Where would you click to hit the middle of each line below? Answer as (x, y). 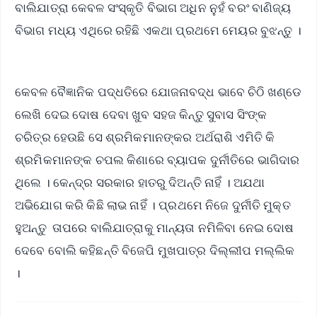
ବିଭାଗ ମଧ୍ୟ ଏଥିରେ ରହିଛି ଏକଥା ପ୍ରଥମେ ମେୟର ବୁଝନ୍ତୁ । (158, 30)
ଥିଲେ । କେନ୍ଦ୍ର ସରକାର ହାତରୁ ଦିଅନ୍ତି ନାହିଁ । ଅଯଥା (140, 183)
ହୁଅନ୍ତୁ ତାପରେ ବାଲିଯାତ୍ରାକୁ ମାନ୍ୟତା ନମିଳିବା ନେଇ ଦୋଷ (155, 228)
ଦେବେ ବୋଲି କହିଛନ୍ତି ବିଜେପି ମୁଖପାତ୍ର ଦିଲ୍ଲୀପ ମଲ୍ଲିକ (155, 250)
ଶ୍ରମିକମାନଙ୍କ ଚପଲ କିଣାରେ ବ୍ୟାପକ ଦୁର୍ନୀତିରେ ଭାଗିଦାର (157, 160)
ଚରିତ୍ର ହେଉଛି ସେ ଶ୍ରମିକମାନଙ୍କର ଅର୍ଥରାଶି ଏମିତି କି (145, 137)
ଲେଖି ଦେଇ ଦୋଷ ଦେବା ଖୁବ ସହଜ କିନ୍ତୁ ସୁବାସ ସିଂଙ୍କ (141, 115)
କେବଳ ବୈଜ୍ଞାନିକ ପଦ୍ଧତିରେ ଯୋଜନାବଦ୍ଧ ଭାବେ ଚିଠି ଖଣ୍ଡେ (158, 92)
